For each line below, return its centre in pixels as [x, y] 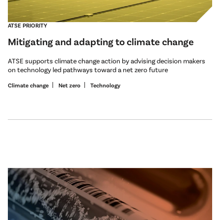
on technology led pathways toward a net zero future [88, 69]
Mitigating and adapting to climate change [101, 41]
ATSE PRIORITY [27, 25]
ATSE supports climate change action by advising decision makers [107, 60]
